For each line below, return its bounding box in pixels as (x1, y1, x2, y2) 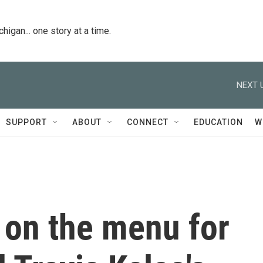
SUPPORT (6, 117, 47, 127)
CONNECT (127, 117, 168, 127)
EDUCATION (194, 117, 243, 127)
